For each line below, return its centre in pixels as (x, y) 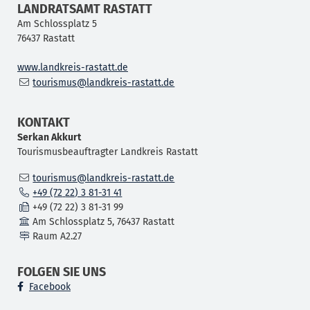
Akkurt (66, 137)
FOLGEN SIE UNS (62, 272)
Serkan (33, 137)
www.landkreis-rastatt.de (73, 67)
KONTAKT (44, 122)
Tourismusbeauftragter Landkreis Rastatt (108, 152)
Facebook (50, 286)
